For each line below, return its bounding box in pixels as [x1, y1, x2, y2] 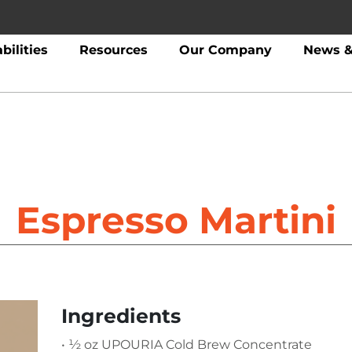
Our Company [178, 42, 272, 57]
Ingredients [60, 303, 181, 328]
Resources [79, 42, 148, 57]
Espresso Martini [16, 198, 336, 244]
